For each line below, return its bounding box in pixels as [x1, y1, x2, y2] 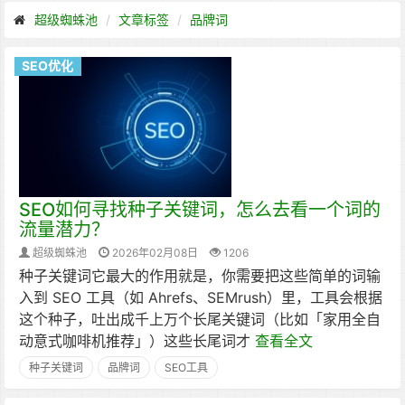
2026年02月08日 [112, 246, 198, 259]
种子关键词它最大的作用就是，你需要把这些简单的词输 [19, 267, 381, 285]
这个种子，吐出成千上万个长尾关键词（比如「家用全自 [19, 310, 381, 328]
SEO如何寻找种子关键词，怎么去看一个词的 [19, 199, 381, 221]
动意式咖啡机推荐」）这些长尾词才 [19, 332, 255, 350]
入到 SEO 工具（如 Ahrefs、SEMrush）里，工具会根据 [19, 288, 382, 306]
